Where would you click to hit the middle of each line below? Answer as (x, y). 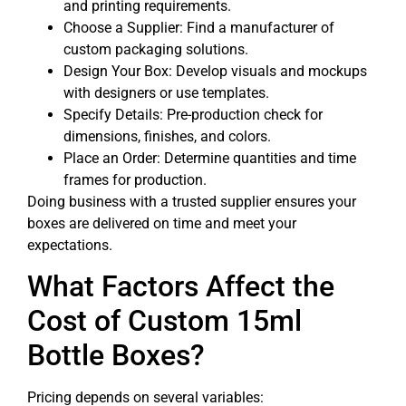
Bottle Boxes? (116, 356)
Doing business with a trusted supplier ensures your (192, 201)
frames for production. (135, 179)
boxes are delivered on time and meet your (162, 223)
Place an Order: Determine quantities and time (210, 158)
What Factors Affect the (181, 287)
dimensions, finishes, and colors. (167, 136)
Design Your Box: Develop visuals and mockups (215, 71)
